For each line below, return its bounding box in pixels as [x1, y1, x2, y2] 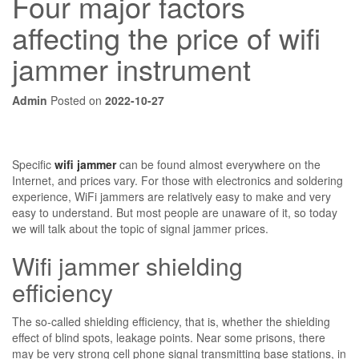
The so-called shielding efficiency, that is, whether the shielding [12, 313, 330, 329]
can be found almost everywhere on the [116, 156, 321, 172]
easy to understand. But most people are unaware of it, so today [12, 204, 337, 220]
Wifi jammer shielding [12, 248, 243, 283]
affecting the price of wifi [12, 17, 321, 58]
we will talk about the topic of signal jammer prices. [12, 220, 268, 236]
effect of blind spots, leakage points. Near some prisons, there [12, 329, 325, 345]
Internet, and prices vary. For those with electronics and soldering [12, 172, 343, 188]
